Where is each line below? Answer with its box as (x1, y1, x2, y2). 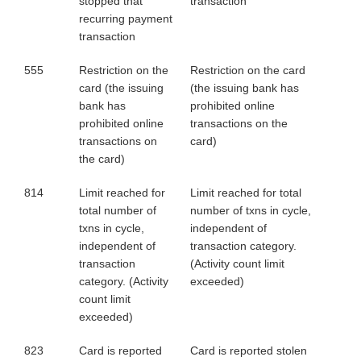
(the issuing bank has (190, 81, 299, 94)
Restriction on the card (190, 64, 305, 77)
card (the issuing (79, 81, 164, 94)
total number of (79, 204, 156, 217)
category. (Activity (79, 275, 168, 288)
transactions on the (190, 117, 288, 130)
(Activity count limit (190, 257, 284, 270)
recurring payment (79, 12, 172, 25)
